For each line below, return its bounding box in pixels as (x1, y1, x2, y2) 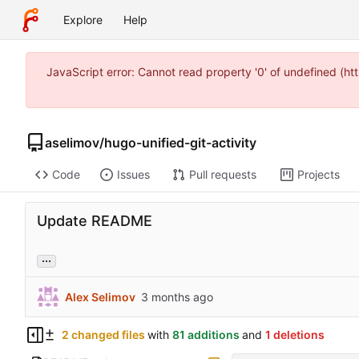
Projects (296, 167, 340, 182)
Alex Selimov (65, 289, 135, 304)
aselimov (45, 134, 99, 151)
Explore (63, 13, 103, 26)
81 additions (171, 328, 240, 342)
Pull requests (188, 167, 256, 182)
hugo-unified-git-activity (104, 134, 256, 151)
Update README (37, 212, 152, 230)
